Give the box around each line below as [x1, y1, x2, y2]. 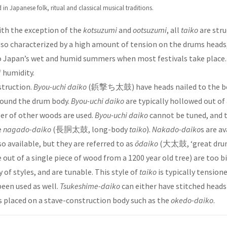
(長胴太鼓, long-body [51, 124, 129, 135]
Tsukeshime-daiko [60, 181, 120, 192]
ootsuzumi [133, 25, 167, 35]
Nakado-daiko [152, 124, 201, 135]
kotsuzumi [83, 25, 117, 35]
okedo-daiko [171, 195, 213, 206]
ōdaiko [135, 138, 158, 149]
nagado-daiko [3, 124, 51, 135]
